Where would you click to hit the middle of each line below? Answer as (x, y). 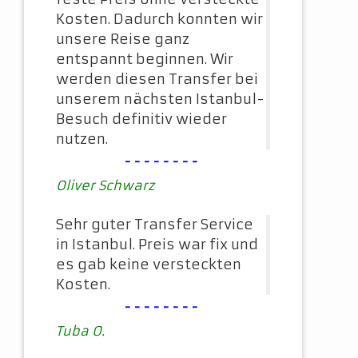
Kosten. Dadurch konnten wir (159, 20)
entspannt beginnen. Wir (145, 60)
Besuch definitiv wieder (141, 119)
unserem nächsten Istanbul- (160, 99)
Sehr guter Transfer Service (155, 225)
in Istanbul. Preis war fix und (157, 245)
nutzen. (82, 139)
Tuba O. (80, 331)
